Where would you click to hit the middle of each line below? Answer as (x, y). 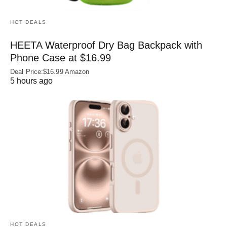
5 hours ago (31, 81)
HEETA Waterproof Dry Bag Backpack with (106, 45)
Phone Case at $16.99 (61, 58)
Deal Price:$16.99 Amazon (50, 71)
